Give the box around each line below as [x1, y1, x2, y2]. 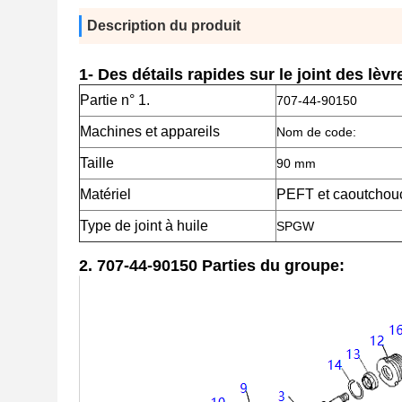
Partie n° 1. [80, 92, 150, 108]
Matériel [80, 187, 131, 202]
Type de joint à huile [80, 218, 208, 233]
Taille [80, 155, 114, 170]
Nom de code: [276, 125, 356, 139]
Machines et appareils [80, 124, 220, 139]
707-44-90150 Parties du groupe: [97, 257, 345, 275]
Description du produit [87, 18, 240, 33]
